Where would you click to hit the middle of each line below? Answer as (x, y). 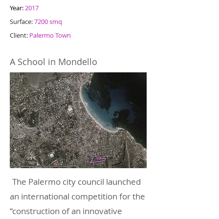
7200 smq (48, 22)
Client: (20, 35)
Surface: (22, 22)
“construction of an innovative (66, 211)
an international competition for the (77, 196)
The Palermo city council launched (77, 182)
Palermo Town (50, 35)
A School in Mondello (54, 62)
